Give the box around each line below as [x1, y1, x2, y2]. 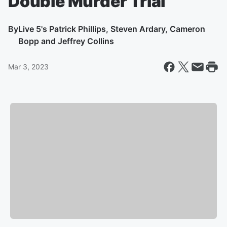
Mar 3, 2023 [8, 62, 49, 71]
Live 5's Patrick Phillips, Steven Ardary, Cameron [18, 24, 205, 34]
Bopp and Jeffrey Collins [18, 36, 114, 46]
